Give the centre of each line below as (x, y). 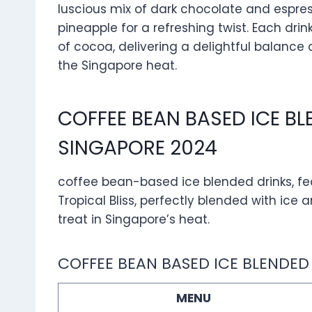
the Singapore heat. (117, 66)
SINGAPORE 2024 (138, 148)
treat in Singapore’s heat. (134, 220)
